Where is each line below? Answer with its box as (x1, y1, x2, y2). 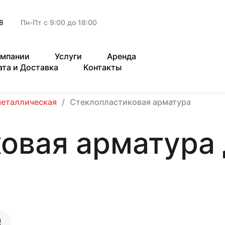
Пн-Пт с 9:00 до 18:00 (21, 18, 97, 27)
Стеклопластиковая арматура (70, 97, 191, 107)
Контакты (83, 62, 122, 72)
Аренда (107, 51, 136, 61)
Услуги (55, 51, 82, 61)
